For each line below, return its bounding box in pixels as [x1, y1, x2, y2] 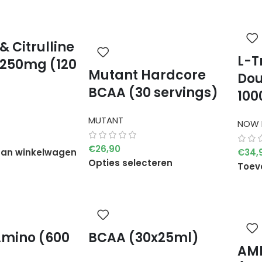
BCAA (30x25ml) [88, 228, 199, 247]
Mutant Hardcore [88, 65, 206, 84]
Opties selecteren [88, 156, 173, 169]
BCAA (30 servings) [88, 83, 218, 102]
